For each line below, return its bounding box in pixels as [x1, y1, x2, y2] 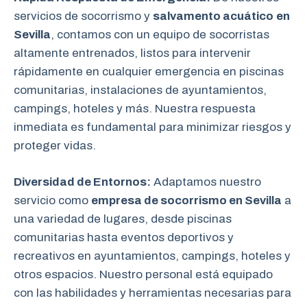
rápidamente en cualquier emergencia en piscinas [14, 65, 284, 78]
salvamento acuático [153, 10, 273, 23]
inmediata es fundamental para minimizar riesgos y [14, 121, 291, 134]
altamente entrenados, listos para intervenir [14, 47, 251, 60]
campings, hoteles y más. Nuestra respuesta [14, 102, 256, 115]
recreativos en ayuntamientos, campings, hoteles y [14, 249, 291, 262]
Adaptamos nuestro [151, 175, 261, 188]
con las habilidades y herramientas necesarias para [14, 286, 291, 299]
